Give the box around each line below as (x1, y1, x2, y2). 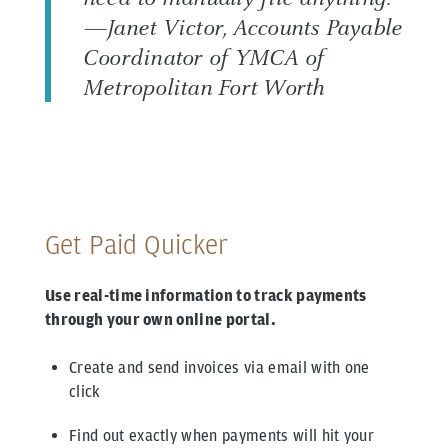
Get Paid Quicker (45, 227, 228, 262)
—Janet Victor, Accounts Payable (83, 11, 403, 44)
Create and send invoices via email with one (69, 358, 370, 378)
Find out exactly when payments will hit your (69, 426, 375, 446)
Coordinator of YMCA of (83, 41, 325, 74)
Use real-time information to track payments (45, 286, 367, 306)
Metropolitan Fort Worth (83, 71, 325, 104)
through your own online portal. (45, 310, 276, 330)
